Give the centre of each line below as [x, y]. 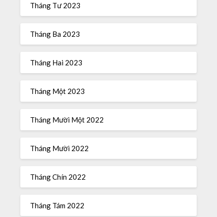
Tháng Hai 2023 [56, 62]
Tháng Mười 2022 [60, 148]
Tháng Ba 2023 [55, 34]
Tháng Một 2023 [58, 91]
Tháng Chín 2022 [58, 177]
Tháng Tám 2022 [57, 205]
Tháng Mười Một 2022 [67, 119]
